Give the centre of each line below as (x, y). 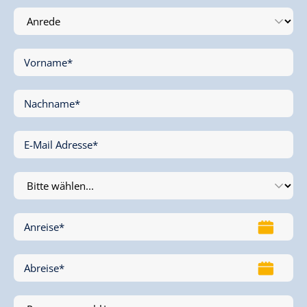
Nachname (49, 104)
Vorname (46, 63)
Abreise (41, 268)
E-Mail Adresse (58, 145)
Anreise (41, 227)
